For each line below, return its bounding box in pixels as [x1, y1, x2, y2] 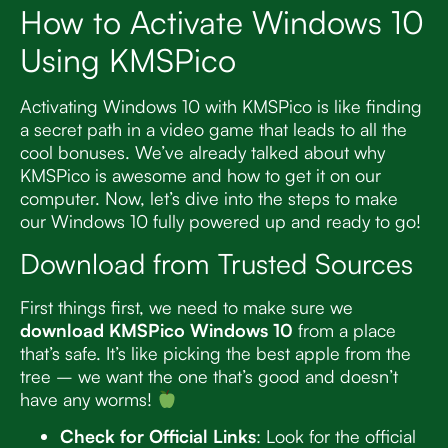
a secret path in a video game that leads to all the [20, 117, 407, 140]
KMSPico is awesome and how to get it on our [20, 163, 381, 186]
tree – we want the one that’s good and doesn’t [20, 365, 398, 388]
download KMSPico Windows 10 [20, 319, 293, 342]
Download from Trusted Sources [20, 246, 413, 282]
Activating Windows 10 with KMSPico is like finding [20, 94, 422, 117]
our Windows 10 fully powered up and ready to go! [20, 209, 421, 232]
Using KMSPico [20, 39, 236, 80]
